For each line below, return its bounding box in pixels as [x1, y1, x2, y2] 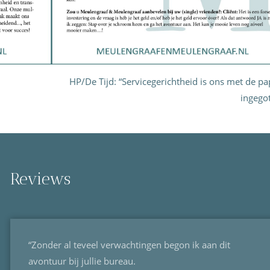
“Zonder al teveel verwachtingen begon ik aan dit [28, 239, 230, 251]
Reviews [10, 169, 71, 189]
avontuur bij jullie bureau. [28, 255, 136, 268]
